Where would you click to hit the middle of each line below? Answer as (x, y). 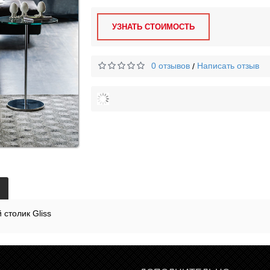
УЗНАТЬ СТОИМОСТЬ (154, 27)
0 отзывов (171, 66)
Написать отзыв (228, 66)
